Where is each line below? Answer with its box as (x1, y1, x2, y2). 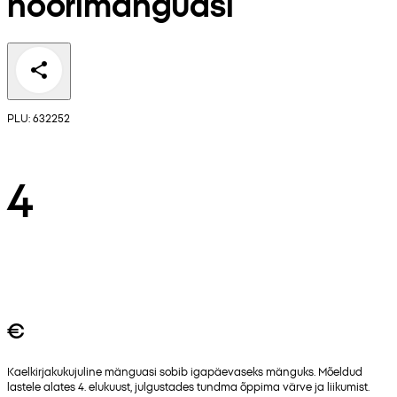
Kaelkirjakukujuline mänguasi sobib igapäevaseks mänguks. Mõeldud (7, 363, 362, 379)
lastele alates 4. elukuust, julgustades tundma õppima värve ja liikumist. (7, 378, 370, 394)
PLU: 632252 (7, 110, 70, 126)
